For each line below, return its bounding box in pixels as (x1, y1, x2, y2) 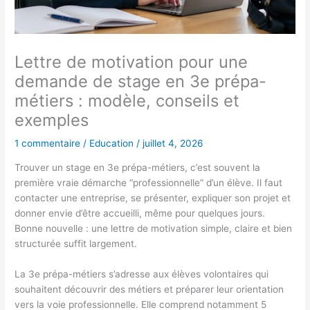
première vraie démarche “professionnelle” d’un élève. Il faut (15, 176, 283, 188)
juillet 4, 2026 (143, 138, 204, 149)
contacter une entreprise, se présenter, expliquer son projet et (15, 192, 291, 203)
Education (89, 138, 134, 149)
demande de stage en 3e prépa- (15, 71, 267, 92)
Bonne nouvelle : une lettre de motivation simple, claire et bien (15, 222, 293, 234)
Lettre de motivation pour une (15, 52, 248, 73)
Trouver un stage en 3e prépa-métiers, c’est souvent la (15, 161, 261, 173)
